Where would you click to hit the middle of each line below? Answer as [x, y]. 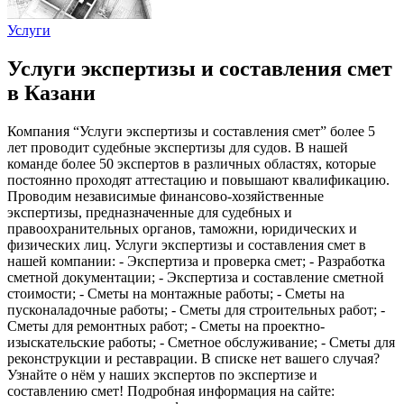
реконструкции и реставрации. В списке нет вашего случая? [193, 358]
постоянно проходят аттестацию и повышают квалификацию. [198, 179]
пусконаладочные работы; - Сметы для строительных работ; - [196, 309]
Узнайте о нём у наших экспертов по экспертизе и [162, 374]
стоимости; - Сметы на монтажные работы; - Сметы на [176, 293]
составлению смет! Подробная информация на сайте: [171, 390]
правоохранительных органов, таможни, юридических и [182, 228]
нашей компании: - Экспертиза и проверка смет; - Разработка [196, 261]
